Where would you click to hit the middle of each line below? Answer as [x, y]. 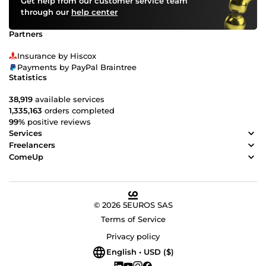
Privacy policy [133, 236]
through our [46, 12]
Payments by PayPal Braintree [77, 67]
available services [69, 99]
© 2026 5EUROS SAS [133, 205]
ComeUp [26, 157]
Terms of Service [133, 219]
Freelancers [32, 145]
